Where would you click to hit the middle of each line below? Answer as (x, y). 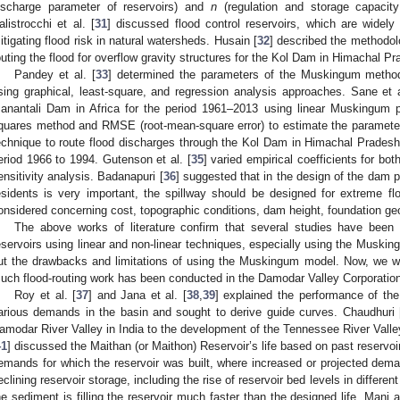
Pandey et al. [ (55, 74)
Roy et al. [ (46, 295)
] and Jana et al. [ (137, 295)
